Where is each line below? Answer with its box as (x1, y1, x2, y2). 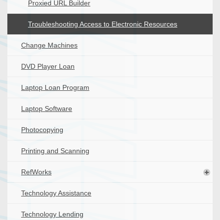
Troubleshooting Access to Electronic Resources (28, 20, 177, 28)
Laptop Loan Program (21, 83, 89, 92)
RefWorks (21, 168, 52, 176)
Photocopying (21, 126, 63, 134)
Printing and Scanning (21, 147, 89, 155)
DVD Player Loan (21, 62, 75, 71)
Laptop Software (21, 105, 72, 113)
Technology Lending (21, 210, 83, 219)
